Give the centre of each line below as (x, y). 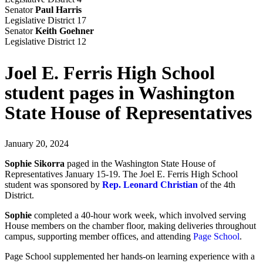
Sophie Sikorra (36, 163)
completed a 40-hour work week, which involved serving (139, 215)
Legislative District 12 (45, 42)
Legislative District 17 (45, 21)
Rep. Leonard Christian (150, 184)
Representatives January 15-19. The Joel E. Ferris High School (121, 174)
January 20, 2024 (37, 143)
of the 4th (217, 184)
